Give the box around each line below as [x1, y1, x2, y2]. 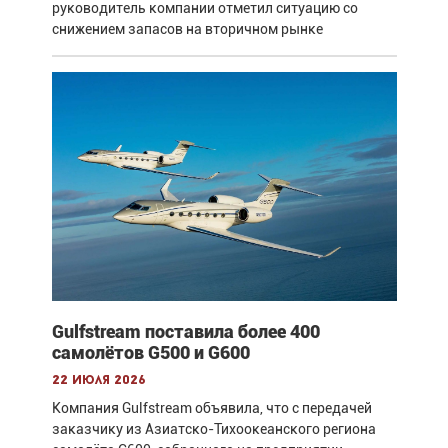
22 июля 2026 [51, 374, 146, 388]
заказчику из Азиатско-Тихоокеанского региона [51, 421, 376, 438]
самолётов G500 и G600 [51, 342, 250, 364]
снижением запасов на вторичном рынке [51, 20, 323, 37]
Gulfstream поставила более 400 [51, 321, 320, 343]
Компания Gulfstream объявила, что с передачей [51, 400, 372, 417]
